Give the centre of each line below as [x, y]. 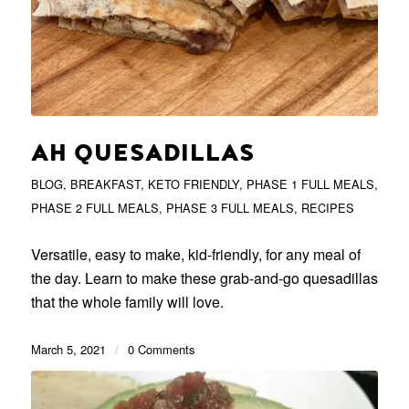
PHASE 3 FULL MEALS [230, 208]
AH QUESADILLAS [142, 154]
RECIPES [327, 208]
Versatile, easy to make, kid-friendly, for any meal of [195, 255]
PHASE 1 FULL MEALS [310, 184]
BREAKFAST [105, 184]
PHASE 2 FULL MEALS [94, 208]
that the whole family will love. [127, 302]
